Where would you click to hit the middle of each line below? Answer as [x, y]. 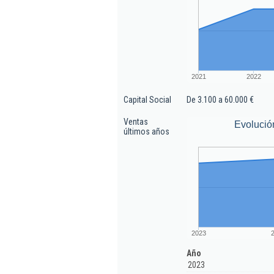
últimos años [146, 131]
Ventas [136, 122]
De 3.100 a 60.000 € [220, 100]
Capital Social [147, 100]
